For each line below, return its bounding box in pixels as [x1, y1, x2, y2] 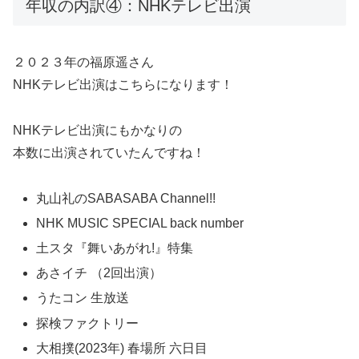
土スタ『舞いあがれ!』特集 [36, 241, 194, 256]
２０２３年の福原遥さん [13, 55, 154, 70]
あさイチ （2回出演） [36, 266, 163, 280]
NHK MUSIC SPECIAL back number [36, 216, 248, 230]
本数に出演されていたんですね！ [13, 145, 205, 159]
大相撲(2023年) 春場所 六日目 [36, 341, 212, 355]
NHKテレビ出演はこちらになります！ [13, 78, 233, 92]
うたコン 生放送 [36, 291, 130, 305]
